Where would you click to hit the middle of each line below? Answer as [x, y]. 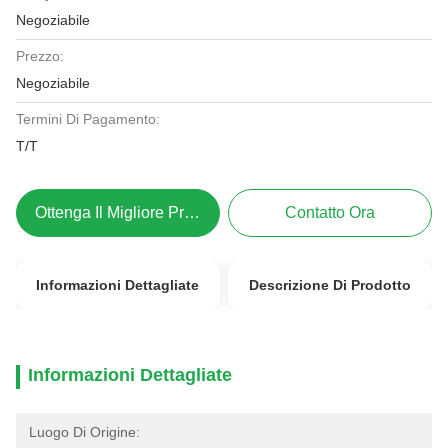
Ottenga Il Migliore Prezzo [127, 212]
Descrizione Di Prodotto [330, 285]
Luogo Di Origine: [84, 432]
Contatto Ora [330, 212]
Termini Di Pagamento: [88, 119]
